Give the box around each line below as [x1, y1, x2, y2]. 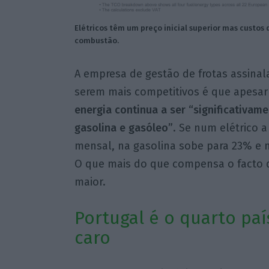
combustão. [74, 36, 119, 46]
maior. [74, 175, 106, 189]
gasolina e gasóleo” [74, 121, 173, 134]
